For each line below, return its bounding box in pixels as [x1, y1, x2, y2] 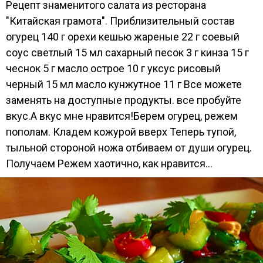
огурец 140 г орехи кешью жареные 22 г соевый [6, 31, 240, 43]
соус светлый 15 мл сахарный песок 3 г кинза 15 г [6, 46, 249, 59]
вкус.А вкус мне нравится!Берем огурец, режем [6, 110, 238, 122]
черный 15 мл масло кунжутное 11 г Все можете [6, 78, 242, 90]
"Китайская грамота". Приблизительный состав [6, 15, 235, 27]
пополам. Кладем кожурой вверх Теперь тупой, [6, 126, 236, 138]
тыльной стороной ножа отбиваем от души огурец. [6, 141, 252, 154]
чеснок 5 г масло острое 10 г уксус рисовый [6, 62, 221, 75]
